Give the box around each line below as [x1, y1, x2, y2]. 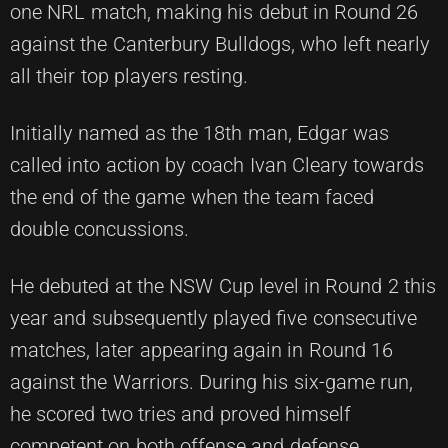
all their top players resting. [10, 63, 249, 88]
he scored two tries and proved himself [10, 401, 351, 426]
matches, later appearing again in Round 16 [10, 337, 393, 362]
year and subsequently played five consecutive [10, 305, 417, 330]
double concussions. [10, 216, 190, 241]
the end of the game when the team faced [10, 184, 375, 209]
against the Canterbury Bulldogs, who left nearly [10, 31, 430, 56]
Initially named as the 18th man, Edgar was [10, 120, 390, 145]
